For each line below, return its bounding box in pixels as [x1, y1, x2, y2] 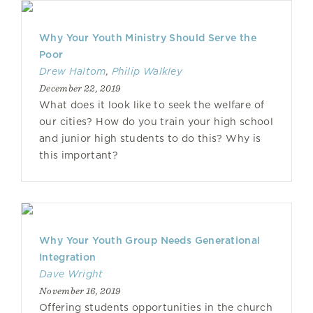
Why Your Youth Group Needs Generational [39, 235, 261, 246]
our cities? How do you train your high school [39, 116, 273, 127]
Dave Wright [39, 268, 103, 279]
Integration [39, 252, 96, 263]
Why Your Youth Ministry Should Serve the [39, 32, 256, 43]
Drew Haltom [39, 66, 106, 77]
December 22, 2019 [39, 82, 121, 94]
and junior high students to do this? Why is [39, 133, 261, 144]
